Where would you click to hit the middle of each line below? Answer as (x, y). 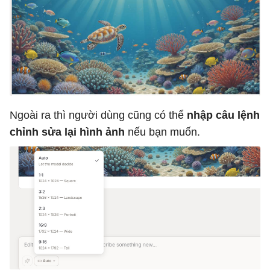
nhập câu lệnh (223, 115)
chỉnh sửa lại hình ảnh (67, 132)
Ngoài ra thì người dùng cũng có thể (98, 115)
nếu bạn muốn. (162, 132)
